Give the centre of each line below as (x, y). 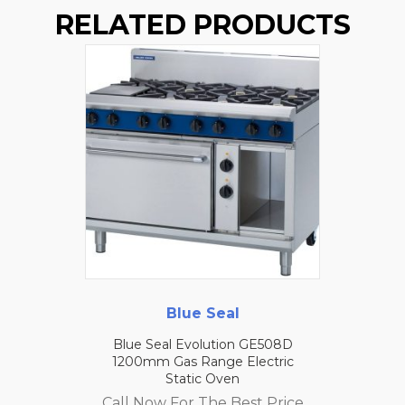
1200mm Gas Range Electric (202, 362)
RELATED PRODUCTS (202, 25)
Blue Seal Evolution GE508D (202, 345)
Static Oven (202, 379)
